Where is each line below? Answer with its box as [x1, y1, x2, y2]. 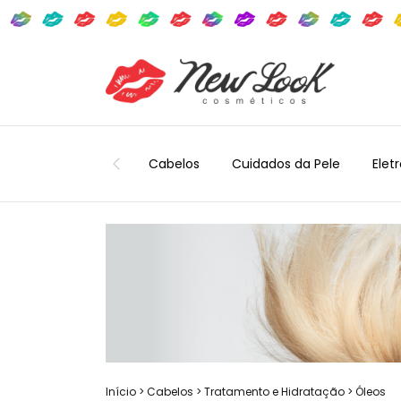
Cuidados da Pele [232, 154, 340, 173]
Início [106, 383, 136, 399]
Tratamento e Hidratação [204, 383, 345, 399]
